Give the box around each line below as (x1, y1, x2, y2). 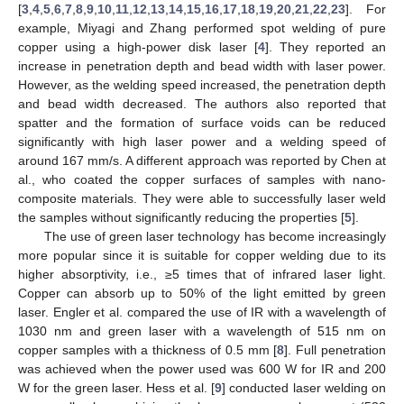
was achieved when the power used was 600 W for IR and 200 (18, 361, 386, 376)
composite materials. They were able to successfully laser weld (18, 190, 386, 206)
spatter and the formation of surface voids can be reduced (18, 115, 386, 130)
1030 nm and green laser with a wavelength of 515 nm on (18, 323, 386, 338)
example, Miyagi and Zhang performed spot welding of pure (18, 20, 386, 35)
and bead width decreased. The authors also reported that (18, 96, 386, 111)
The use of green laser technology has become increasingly (43, 228, 386, 243)
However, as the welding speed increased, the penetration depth (18, 77, 386, 92)
